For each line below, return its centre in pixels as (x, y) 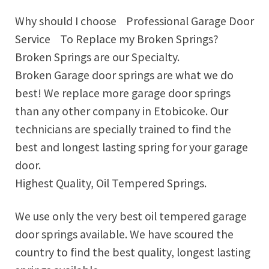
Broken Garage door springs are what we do (124, 75)
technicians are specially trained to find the (123, 129)
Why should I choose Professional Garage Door (134, 21)
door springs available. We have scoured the (124, 234)
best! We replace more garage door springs (123, 93)
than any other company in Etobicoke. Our (122, 111)
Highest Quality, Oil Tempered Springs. (111, 183)
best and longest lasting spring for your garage (131, 147)
